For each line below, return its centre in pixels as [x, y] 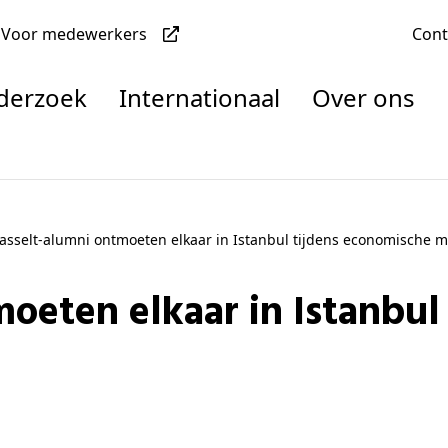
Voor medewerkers [78, 33]
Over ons [372, 97]
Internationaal [203, 97]
